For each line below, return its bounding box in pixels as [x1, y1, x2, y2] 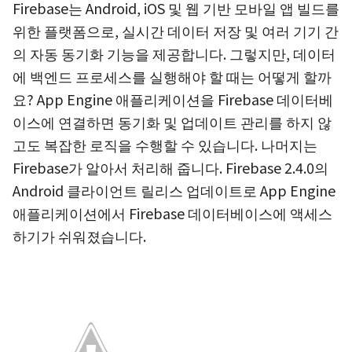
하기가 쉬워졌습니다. [13, 225, 146, 246]
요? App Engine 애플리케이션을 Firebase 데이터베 [13, 89, 333, 109]
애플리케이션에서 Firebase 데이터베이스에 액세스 [13, 203, 332, 223]
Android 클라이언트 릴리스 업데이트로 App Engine [13, 180, 335, 200]
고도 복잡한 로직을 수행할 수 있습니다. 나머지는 [13, 134, 317, 155]
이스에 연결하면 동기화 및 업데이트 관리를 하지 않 [13, 112, 332, 132]
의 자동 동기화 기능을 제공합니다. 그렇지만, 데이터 [13, 43, 335, 64]
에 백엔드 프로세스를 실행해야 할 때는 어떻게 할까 [13, 66, 332, 86]
